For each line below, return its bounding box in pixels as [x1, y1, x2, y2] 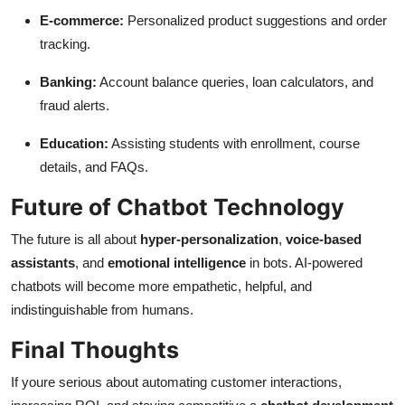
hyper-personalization [140, 231, 278, 248]
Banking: [40, 74, 97, 90]
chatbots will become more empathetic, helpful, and [11, 278, 312, 295]
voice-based [286, 231, 362, 248]
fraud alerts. [40, 98, 109, 114]
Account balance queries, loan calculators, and [97, 74, 373, 90]
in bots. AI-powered [246, 255, 363, 271]
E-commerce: [40, 13, 124, 29]
